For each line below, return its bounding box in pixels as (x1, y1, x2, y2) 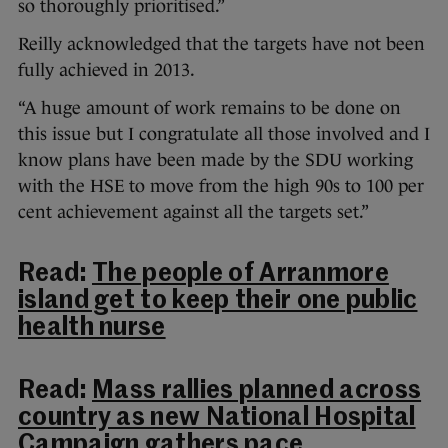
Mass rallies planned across (92, 379, 422, 405)
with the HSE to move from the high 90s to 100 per (18, 176, 424, 197)
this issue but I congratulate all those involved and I (18, 124, 430, 145)
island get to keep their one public (18, 289, 418, 315)
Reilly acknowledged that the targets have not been (18, 34, 425, 55)
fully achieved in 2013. (18, 60, 195, 81)
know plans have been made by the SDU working (18, 150, 413, 171)
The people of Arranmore (92, 262, 389, 288)
